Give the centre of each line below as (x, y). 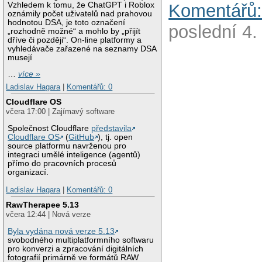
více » (30, 74)
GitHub (82, 137)
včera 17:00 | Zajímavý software (61, 112)
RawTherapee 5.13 (43, 205)
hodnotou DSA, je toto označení (67, 22)
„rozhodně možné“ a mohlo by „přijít (74, 31)
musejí (20, 57)
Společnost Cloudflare (50, 129)
